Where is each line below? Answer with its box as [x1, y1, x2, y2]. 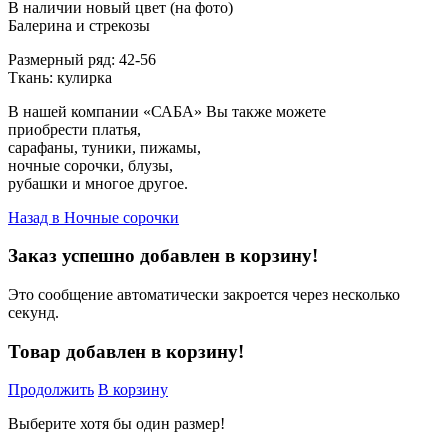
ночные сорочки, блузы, [8, 156, 177, 174]
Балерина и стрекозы [8, 16, 150, 34]
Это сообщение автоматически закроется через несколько [8, 286, 400, 304]
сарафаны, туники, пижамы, [8, 138, 205, 156]
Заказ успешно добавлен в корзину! [8, 245, 318, 267]
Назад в [8, 208, 64, 226]
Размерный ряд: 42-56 [8, 50, 156, 68]
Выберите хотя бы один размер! [8, 415, 225, 433]
